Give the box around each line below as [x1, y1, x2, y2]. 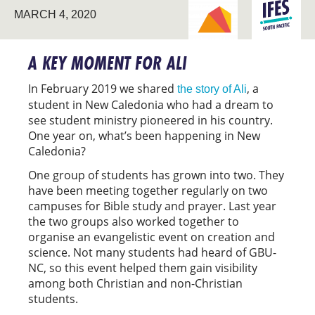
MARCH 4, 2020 [14, 8, 96, 20]
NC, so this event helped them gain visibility [28, 259, 257, 276]
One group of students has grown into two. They [28, 167, 284, 183]
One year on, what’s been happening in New [28, 127, 260, 143]
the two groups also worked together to [28, 213, 239, 229]
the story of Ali [177, 82, 247, 95]
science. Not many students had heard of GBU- [28, 244, 276, 260]
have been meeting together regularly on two [28, 182, 268, 198]
